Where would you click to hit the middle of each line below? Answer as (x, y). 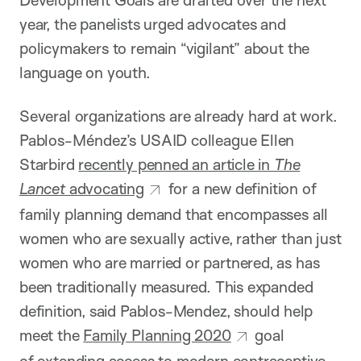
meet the (52, 336)
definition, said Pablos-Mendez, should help (166, 311)
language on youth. (85, 72)
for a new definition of (240, 188)
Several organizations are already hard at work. (178, 116)
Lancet (42, 188)
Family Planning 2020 (157, 336)
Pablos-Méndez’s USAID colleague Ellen (157, 140)
